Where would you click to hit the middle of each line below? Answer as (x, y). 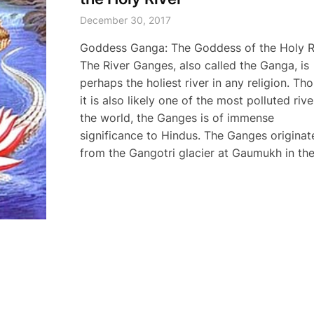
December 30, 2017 (125, 20)
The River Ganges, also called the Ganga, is (194, 65)
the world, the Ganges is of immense (177, 118)
